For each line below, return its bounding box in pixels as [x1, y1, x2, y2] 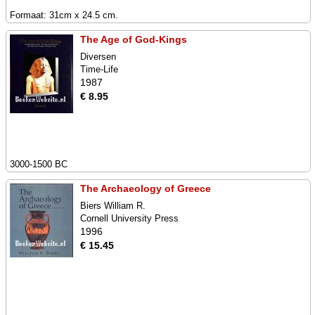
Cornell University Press [80, 213, 179, 224]
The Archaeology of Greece [80, 183, 211, 194]
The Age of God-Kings [80, 34, 187, 45]
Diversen [80, 51, 116, 62]
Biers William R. [80, 200, 146, 211]
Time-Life [80, 64, 118, 75]
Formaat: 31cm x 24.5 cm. [10, 10, 118, 20]
